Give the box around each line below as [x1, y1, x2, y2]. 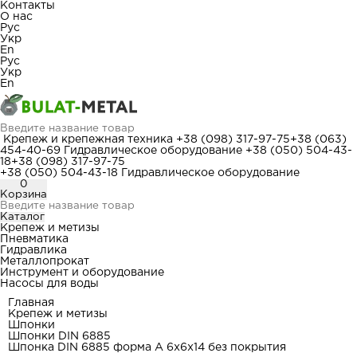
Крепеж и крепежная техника [3, 135, 173, 144]
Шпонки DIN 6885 [8, 331, 111, 341]
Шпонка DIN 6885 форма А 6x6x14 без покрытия [8, 343, 286, 352]
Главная [8, 298, 54, 308]
